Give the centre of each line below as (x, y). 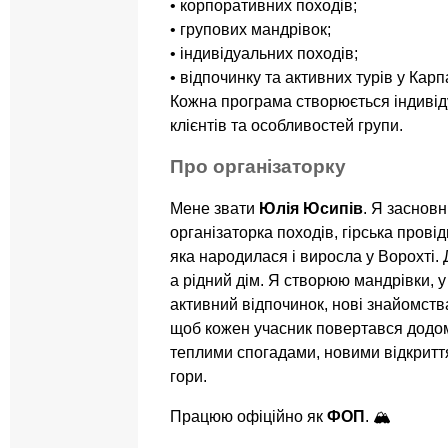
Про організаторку (258, 167)
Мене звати (214, 209)
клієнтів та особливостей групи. (286, 125)
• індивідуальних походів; (264, 53)
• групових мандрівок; (250, 29)
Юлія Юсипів (311, 209)
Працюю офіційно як (248, 417)
